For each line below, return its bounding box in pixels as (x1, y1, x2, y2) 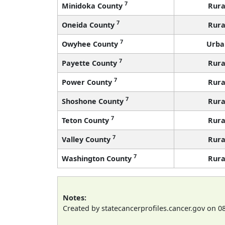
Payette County (62, 58, 119, 68)
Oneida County (62, 20, 117, 30)
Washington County (62, 153, 134, 163)
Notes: (63, 192, 86, 202)
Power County (62, 77, 114, 87)
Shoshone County (62, 96, 126, 106)
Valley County (62, 134, 113, 144)
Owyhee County (62, 39, 120, 49)
